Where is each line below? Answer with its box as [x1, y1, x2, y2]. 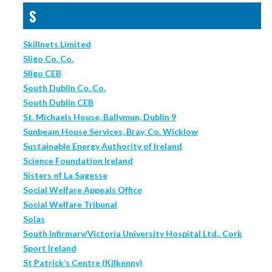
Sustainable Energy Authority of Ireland [22, 141, 182, 152]
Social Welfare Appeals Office [22, 185, 142, 195]
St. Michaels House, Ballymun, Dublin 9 [22, 112, 176, 123]
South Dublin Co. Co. [22, 83, 106, 93]
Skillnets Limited [22, 39, 91, 50]
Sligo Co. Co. [22, 53, 73, 64]
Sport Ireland [22, 243, 76, 254]
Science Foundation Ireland [22, 155, 133, 166]
